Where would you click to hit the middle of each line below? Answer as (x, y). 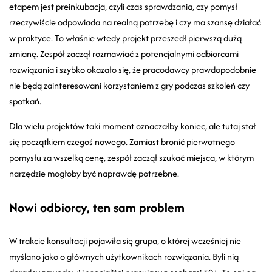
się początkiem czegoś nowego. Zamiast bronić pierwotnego (122, 142)
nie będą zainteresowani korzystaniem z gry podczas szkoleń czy (129, 86)
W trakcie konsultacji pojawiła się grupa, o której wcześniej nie (125, 241)
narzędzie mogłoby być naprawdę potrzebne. (94, 174)
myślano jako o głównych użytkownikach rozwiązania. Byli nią (124, 257)
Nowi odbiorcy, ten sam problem (97, 208)
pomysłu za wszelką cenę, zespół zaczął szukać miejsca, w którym (131, 158)
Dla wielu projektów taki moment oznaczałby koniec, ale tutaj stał (132, 126)
